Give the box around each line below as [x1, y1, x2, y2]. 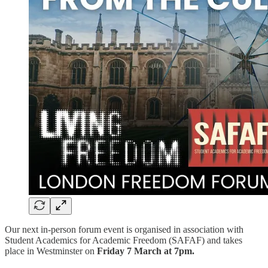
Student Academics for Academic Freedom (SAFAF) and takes [5, 235, 242, 246]
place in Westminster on [5, 246, 97, 257]
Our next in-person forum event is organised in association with [5, 224, 243, 235]
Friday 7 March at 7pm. [97, 246, 194, 257]
